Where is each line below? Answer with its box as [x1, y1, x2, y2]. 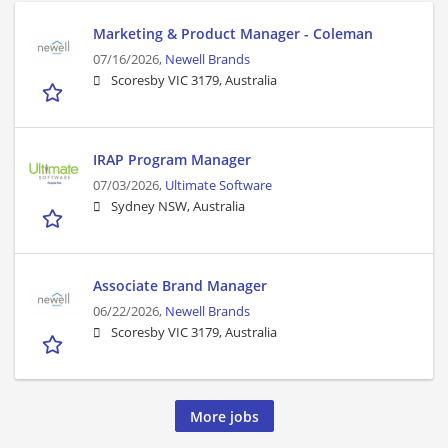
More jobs [189, 406, 259, 426]
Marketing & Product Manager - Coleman [93, 24, 373, 44]
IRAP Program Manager [93, 150, 251, 170]
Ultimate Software [165, 177, 272, 195]
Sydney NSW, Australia [111, 198, 245, 216]
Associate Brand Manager [93, 276, 267, 296]
